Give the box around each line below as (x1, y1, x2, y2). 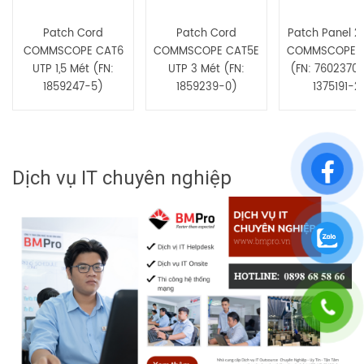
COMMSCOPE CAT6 (23, 43, 123, 60)
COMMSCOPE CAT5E (154, 43, 259, 60)
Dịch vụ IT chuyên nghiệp (12, 167, 232, 189)
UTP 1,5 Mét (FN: (32, 61, 114, 78)
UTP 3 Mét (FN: (168, 61, 245, 78)
